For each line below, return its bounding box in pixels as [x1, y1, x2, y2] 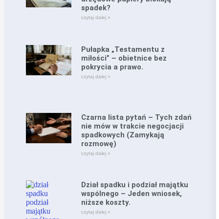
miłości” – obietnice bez [81, 53, 167, 63]
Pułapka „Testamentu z [81, 44, 165, 54]
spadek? [81, 3, 110, 12]
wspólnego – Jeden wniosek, [81, 189, 182, 198]
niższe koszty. [81, 198, 131, 207]
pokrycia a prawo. [81, 62, 143, 71]
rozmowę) [81, 139, 116, 148]
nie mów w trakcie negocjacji [81, 121, 184, 131]
